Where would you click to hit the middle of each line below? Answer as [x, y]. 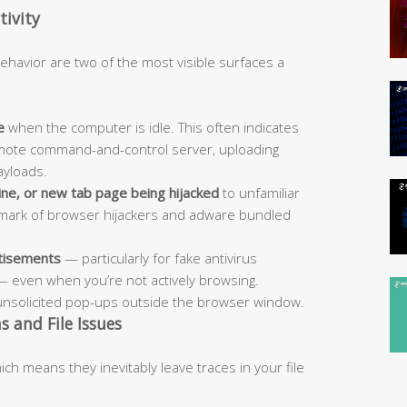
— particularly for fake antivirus [159, 258]
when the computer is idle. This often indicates [152, 127]
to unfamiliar [259, 192]
